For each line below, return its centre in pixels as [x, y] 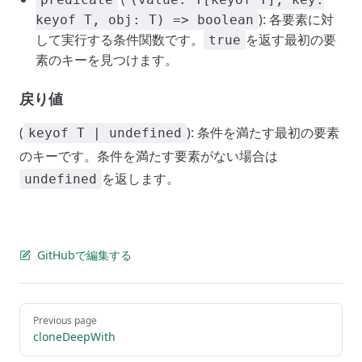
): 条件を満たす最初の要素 [263, 133]
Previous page [65, 320]
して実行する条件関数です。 [120, 40]
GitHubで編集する [84, 255]
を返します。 [141, 179]
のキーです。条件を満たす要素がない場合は [149, 156]
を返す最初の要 [291, 40]
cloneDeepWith [74, 337]
